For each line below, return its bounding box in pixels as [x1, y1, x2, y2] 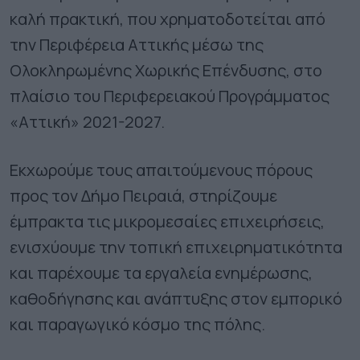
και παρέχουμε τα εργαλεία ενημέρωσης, [10, 261, 313, 284]
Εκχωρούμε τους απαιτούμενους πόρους [10, 158, 313, 181]
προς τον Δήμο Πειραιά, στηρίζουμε [10, 184, 277, 207]
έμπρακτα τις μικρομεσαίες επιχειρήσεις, [10, 210, 325, 232]
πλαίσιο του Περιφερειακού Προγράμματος [10, 84, 329, 107]
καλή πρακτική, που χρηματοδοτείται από [10, 7, 325, 30]
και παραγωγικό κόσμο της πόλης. [10, 313, 265, 335]
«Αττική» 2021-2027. [10, 110, 165, 133]
